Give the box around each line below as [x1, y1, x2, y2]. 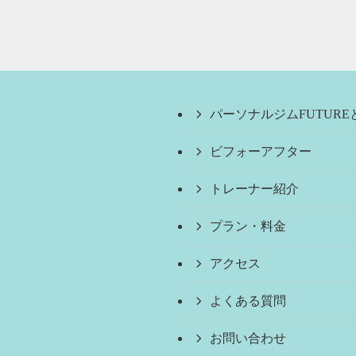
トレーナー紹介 [210, 181, 299, 195]
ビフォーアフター [210, 144, 311, 158]
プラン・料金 [210, 219, 286, 233]
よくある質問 [210, 293, 286, 308]
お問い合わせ [210, 331, 286, 345]
